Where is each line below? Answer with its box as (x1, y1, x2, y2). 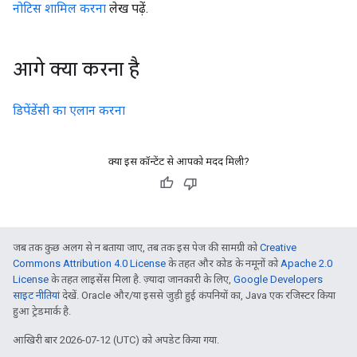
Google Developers (233, 273, 323, 285)
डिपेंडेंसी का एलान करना (13, 103, 125, 118)
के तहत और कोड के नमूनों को (166, 257, 280, 269)
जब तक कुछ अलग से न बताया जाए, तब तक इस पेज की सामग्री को (13, 241, 260, 253)
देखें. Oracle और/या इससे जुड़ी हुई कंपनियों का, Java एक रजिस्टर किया (60, 289, 335, 301)
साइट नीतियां (13, 289, 60, 301)
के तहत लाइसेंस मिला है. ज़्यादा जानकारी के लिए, (49, 273, 233, 285)
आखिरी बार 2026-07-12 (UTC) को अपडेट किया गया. (13, 334, 219, 346)
